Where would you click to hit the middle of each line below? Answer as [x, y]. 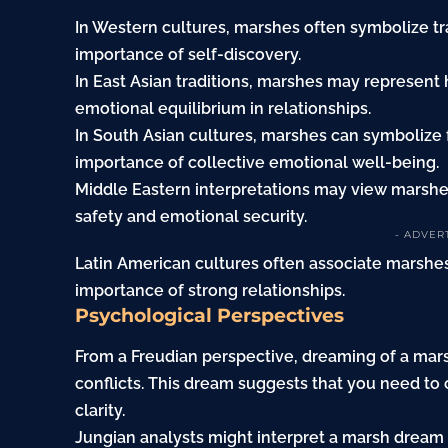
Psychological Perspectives [210, 316]
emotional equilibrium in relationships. [223, 109]
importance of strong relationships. [210, 291]
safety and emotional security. [191, 217]
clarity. [100, 410]
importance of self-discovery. [188, 55]
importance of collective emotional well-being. [257, 163]
